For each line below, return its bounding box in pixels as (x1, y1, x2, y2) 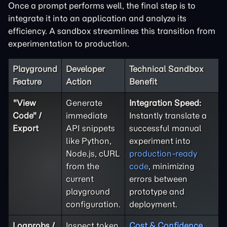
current (66, 174, 94, 184)
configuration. (66, 199, 121, 209)
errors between (129, 174, 187, 184)
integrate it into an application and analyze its (8, 13, 186, 23)
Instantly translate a (129, 110, 207, 121)
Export (13, 123, 39, 133)
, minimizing (148, 161, 195, 171)
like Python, (66, 136, 111, 146)
